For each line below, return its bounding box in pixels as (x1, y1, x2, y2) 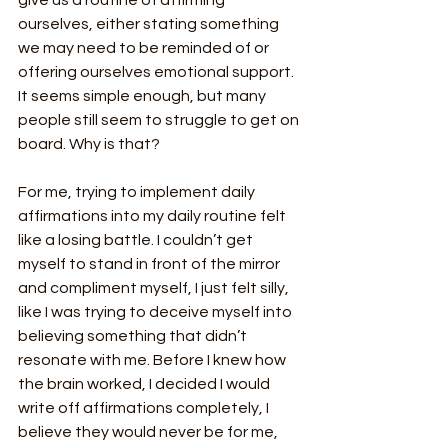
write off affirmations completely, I (18, 400, 272, 417)
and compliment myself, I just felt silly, (18, 280, 292, 297)
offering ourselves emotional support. (18, 64, 297, 81)
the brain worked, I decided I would (18, 376, 273, 393)
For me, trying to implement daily (18, 184, 258, 201)
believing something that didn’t (18, 328, 250, 345)
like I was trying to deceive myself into (18, 304, 295, 321)
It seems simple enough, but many (18, 88, 269, 105)
